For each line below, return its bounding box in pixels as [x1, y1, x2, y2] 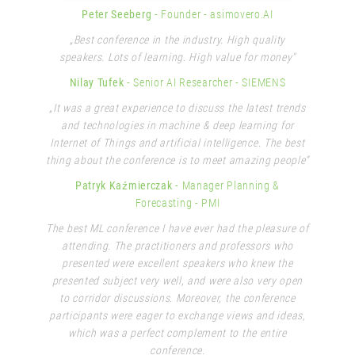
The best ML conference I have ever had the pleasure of [46, 221, 309, 235]
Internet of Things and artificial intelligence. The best [50, 136, 305, 149]
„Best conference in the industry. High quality [69, 32, 286, 46]
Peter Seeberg [82, 7, 155, 21]
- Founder [154, 7, 204, 21]
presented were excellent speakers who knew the [62, 256, 293, 269]
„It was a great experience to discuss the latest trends [49, 101, 306, 114]
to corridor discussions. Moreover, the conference [59, 291, 296, 304]
